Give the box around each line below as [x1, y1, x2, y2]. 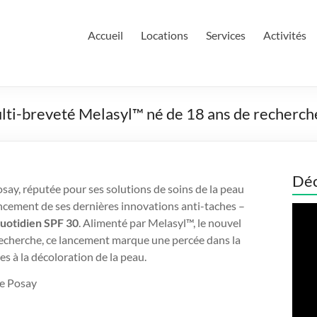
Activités [263, 28, 306, 42]
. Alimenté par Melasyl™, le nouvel [79, 216, 241, 229]
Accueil [88, 28, 123, 42]
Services [206, 28, 246, 42]
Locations [141, 28, 188, 42]
